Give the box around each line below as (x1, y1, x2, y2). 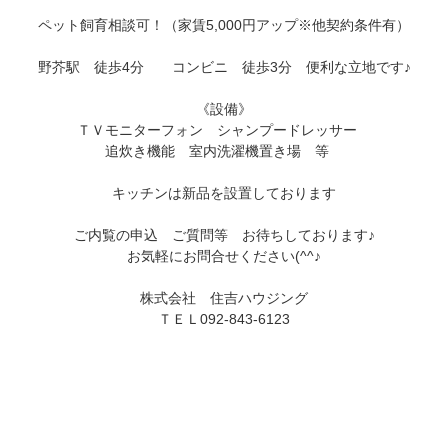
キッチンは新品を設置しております (112, 184, 336, 201)
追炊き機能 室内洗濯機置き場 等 (105, 142, 343, 159)
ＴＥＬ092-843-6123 (158, 310, 290, 327)
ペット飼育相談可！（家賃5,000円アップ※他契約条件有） (38, 16, 410, 33)
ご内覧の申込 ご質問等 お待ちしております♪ (73, 226, 375, 243)
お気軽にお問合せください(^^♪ (127, 247, 321, 264)
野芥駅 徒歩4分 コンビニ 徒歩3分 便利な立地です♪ (37, 58, 411, 75)
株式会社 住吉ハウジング (140, 289, 308, 306)
